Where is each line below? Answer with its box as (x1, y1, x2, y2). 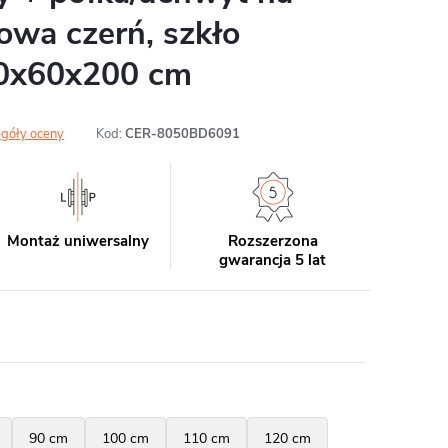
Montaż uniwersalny (7, 231, 150, 251)
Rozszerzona (227, 231, 318, 251)
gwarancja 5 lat (219, 250, 327, 270)
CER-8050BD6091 (125, 125, 240, 143)
